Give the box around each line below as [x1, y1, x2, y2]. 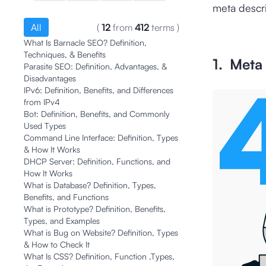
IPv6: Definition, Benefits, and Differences [24, 85, 173, 95]
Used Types [24, 121, 66, 131]
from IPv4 [24, 97, 60, 107]
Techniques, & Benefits [24, 49, 106, 59]
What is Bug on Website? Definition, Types [24, 227, 178, 237]
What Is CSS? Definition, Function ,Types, [24, 251, 175, 261]
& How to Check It [24, 239, 90, 249]
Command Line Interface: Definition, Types [24, 132, 178, 142]
